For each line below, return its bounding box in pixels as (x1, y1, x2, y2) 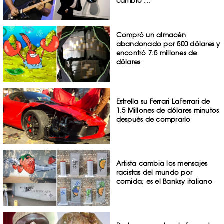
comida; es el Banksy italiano (116, 177, 212, 185)
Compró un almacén (116, 31, 186, 39)
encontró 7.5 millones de (116, 49, 197, 57)
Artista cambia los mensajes (116, 159, 208, 167)
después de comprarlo (116, 115, 191, 124)
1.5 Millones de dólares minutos (116, 106, 219, 115)
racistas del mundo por (116, 168, 193, 176)
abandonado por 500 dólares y (116, 40, 220, 48)
